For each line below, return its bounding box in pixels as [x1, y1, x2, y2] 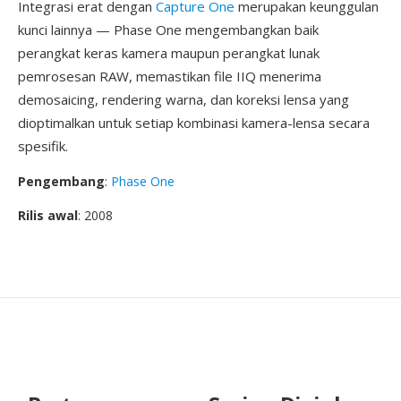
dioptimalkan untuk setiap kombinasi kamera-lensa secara [18, 114, 370, 132]
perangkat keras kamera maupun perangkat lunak [18, 44, 320, 62]
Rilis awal [18, 207, 78, 224]
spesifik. [18, 137, 68, 155]
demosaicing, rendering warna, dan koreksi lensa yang [18, 90, 349, 108]
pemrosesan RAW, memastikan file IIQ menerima [18, 67, 321, 85]
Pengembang [18, 173, 105, 190]
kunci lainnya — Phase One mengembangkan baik [18, 21, 319, 38]
